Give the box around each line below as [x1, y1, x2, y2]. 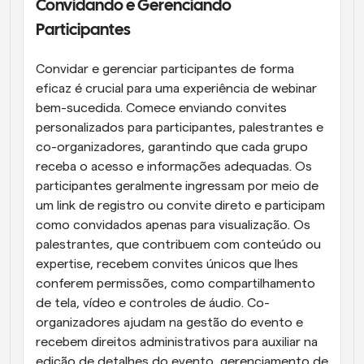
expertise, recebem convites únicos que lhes [36, 258, 298, 271]
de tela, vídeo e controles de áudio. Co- [36, 297, 270, 310]
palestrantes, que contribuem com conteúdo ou [36, 238, 321, 251]
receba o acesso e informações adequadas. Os [36, 160, 312, 173]
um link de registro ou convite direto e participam [36, 199, 325, 212]
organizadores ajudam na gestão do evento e [36, 316, 303, 329]
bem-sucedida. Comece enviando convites [36, 102, 287, 115]
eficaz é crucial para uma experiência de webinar [36, 82, 317, 95]
